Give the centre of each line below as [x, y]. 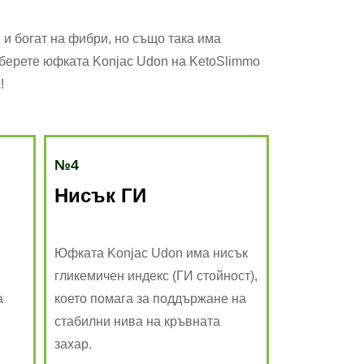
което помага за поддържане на [150, 298]
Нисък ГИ [100, 195]
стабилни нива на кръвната [137, 321]
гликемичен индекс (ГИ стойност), [156, 275]
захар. [73, 344]
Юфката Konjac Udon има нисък [151, 253]
